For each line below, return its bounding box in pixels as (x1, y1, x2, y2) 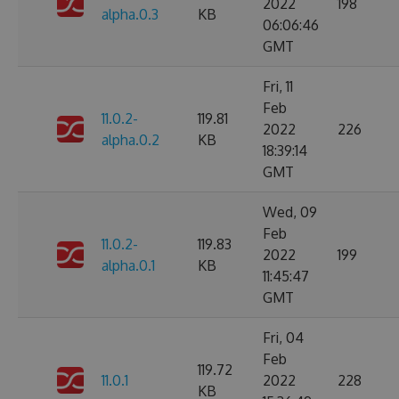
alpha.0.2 (102, 131, 159, 149)
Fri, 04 (263, 329, 304, 346)
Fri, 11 (263, 77, 293, 95)
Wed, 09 (263, 203, 317, 221)
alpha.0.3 (102, 5, 159, 23)
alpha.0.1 (102, 256, 155, 274)
